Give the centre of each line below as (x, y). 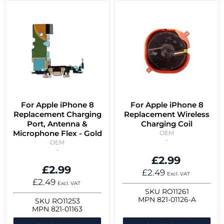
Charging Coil (167, 124)
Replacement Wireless (167, 114)
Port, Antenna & (57, 124)
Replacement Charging (57, 114)
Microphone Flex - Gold (57, 133)
